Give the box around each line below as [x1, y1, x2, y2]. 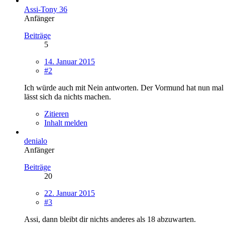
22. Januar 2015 [44, 188, 95, 197]
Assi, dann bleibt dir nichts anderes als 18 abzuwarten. [24, 214, 196, 223]
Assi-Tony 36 [24, 5, 67, 14]
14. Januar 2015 [44, 57, 95, 66]
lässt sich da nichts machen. [24, 92, 111, 101]
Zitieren [44, 109, 69, 118]
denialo [24, 136, 47, 145]
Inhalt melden [44, 118, 87, 127]
